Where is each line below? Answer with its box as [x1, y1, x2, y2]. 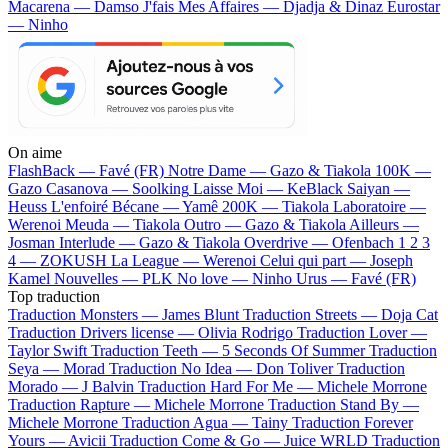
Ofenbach [332, 233, 394, 251]
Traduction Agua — [122, 413, 252, 431]
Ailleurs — [349, 215, 419, 233]
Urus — [296, 269, 351, 287]
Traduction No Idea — [109, 359, 256, 377]
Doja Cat [381, 305, 438, 323]
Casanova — [46, 179, 132, 197]
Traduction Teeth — [91, 341, 222, 359]
